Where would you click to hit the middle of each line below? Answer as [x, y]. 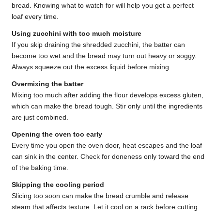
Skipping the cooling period [58, 185]
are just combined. [40, 118]
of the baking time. [40, 168]
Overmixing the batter [47, 84]
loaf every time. [35, 17]
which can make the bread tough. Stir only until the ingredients [107, 107]
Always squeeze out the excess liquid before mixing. [91, 67]
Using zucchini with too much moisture [77, 34]
